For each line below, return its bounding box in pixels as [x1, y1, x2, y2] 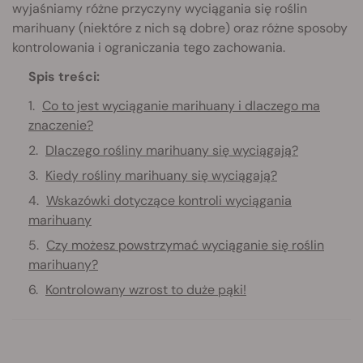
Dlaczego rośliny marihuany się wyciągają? [45, 141, 298, 159]
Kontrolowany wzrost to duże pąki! [45, 280, 246, 298]
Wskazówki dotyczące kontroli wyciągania [46, 191, 292, 209]
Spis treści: [28, 67, 100, 85]
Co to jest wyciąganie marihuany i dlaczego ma [42, 96, 320, 114]
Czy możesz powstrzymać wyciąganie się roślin [46, 236, 324, 254]
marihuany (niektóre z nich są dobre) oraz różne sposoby [12, 19, 348, 36]
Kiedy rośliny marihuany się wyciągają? [45, 166, 277, 184]
